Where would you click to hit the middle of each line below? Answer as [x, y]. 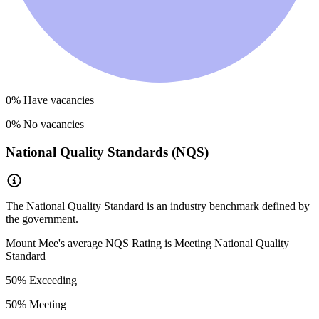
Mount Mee [32, 243]
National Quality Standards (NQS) [107, 152]
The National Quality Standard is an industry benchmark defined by [158, 206]
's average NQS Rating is [116, 243]
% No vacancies [48, 125]
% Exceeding [47, 280]
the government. [42, 219]
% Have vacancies [53, 100]
